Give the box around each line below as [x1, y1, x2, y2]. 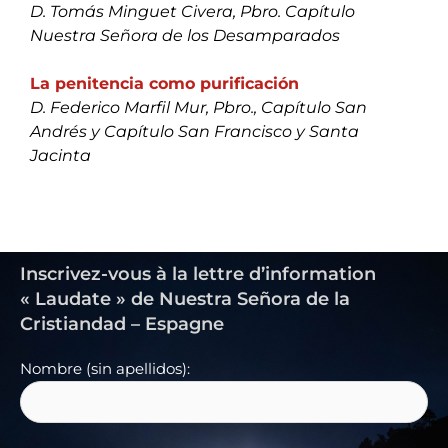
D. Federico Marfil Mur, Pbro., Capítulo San [30, 97, 367, 117]
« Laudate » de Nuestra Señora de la [20, 287, 350, 310]
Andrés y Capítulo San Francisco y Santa [30, 121, 359, 141]
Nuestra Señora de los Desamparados [30, 25, 340, 45]
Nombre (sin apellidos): [20, 359, 190, 378]
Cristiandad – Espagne [20, 312, 224, 335]
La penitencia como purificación [30, 73, 299, 93]
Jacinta [30, 145, 91, 165]
